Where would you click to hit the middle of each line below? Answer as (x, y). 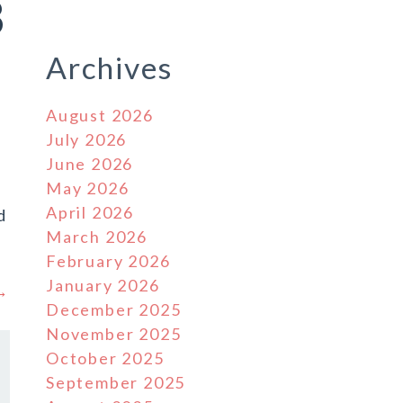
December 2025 (114, 309)
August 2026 (100, 115)
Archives (109, 67)
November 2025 (114, 334)
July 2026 (87, 139)
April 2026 (90, 212)
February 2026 (108, 261)
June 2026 (90, 164)
